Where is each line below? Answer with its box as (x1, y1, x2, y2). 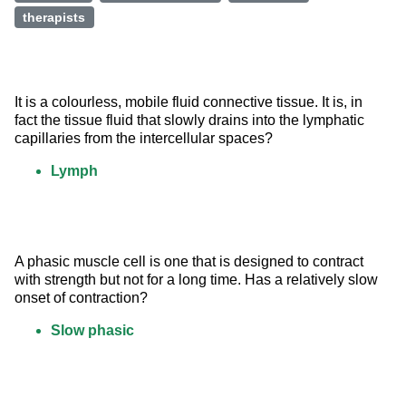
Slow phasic (51, 323, 134, 339)
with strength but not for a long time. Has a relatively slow (14, 272, 382, 288)
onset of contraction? (14, 290, 148, 306)
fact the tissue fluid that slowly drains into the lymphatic (14, 112, 368, 129)
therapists (23, 10, 86, 25)
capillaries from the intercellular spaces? (14, 130, 273, 147)
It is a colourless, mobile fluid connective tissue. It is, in (14, 94, 366, 111)
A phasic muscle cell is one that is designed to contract (14, 254, 367, 270)
